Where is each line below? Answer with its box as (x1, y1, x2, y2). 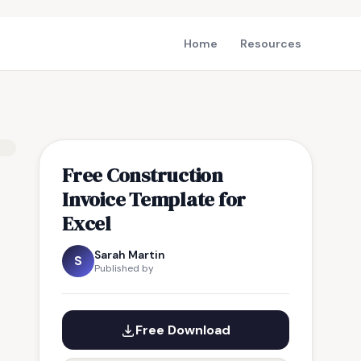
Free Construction (62, 161, 223, 189)
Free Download (135, 322, 230, 338)
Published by (94, 262, 154, 275)
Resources (240, 36, 301, 51)
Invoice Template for (62, 185, 247, 213)
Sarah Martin (94, 247, 165, 262)
